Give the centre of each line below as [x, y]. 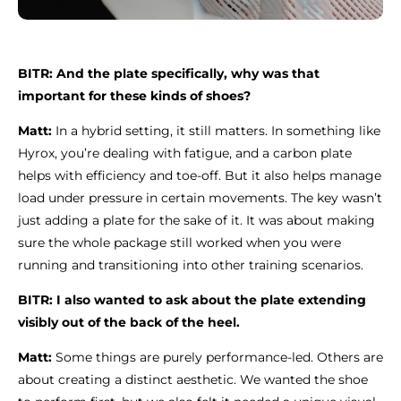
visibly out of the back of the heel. [129, 322]
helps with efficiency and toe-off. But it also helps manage [200, 175]
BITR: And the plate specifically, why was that [169, 73]
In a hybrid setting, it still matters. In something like [218, 130]
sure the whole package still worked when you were [179, 242]
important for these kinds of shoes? [134, 95]
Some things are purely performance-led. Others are [219, 357]
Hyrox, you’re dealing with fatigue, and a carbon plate [185, 153]
